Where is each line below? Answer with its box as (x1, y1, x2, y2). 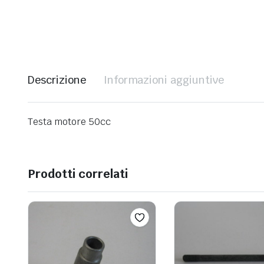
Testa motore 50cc (28, 115, 111, 128)
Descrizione (28, 73, 86, 87)
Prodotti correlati (28, 166, 128, 182)
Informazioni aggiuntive (103, 73, 224, 87)
